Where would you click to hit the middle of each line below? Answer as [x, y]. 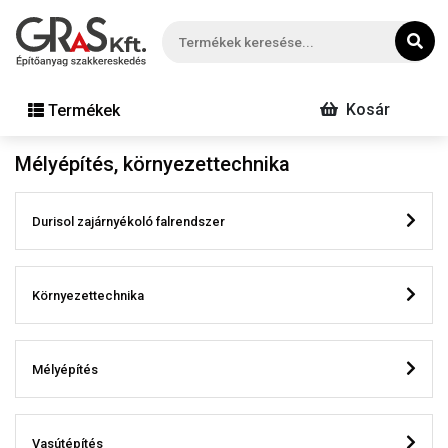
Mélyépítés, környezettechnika [152, 164]
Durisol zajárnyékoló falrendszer [128, 221]
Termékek [84, 110]
